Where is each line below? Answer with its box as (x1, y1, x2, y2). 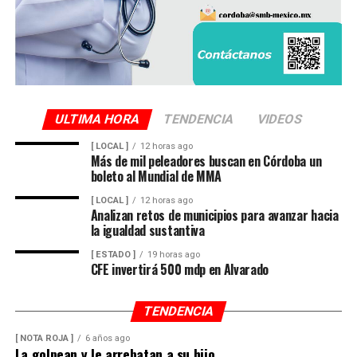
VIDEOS (255, 112, 304, 127)
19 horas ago (147, 249, 200, 261)
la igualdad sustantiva (90, 221, 205, 241)
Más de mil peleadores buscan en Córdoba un (90, 151, 322, 171)
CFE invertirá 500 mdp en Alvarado (90, 260, 269, 280)
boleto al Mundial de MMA (90, 167, 222, 186)
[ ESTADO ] (90, 249, 135, 261)
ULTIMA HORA (53, 112, 142, 127)
